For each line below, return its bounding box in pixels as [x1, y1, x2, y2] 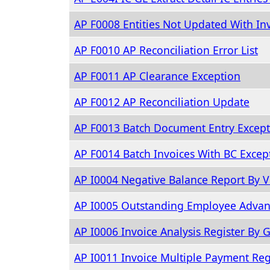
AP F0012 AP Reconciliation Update [74, 95, 250, 109]
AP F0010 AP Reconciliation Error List [74, 43, 258, 57]
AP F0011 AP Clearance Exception [74, 69, 240, 83]
